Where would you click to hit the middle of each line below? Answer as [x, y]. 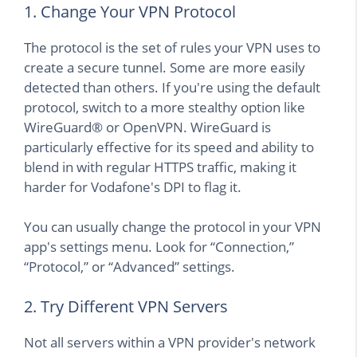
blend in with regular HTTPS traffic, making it [160, 167]
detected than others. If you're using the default [172, 87]
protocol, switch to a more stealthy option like [165, 107]
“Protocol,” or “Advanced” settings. [129, 267]
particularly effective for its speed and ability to [169, 147]
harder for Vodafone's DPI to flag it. [133, 186]
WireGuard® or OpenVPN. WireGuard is [147, 127]
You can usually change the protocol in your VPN [173, 227]
